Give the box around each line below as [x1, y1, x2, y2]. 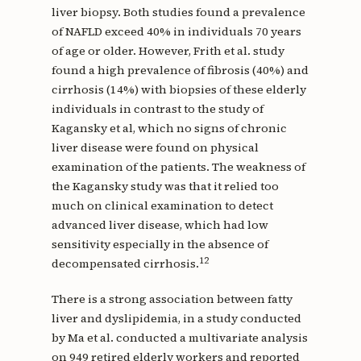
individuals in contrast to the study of [51, 101, 263, 118]
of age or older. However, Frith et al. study [51, 43, 284, 60]
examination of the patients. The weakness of [51, 159, 305, 176]
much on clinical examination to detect [51, 197, 273, 214]
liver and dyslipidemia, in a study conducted [51, 310, 301, 327]
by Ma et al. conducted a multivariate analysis [51, 330, 308, 346]
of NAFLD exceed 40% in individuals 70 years [51, 23, 301, 40]
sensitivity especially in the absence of [51, 236, 268, 253]
